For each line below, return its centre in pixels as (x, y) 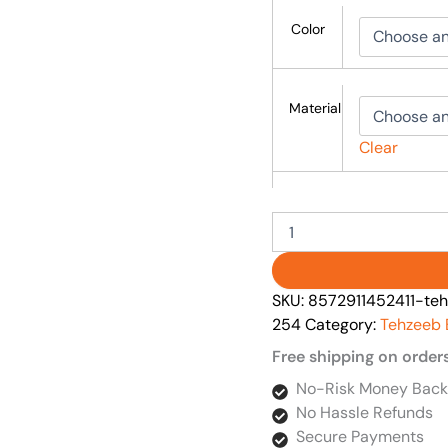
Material (315, 108)
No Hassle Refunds (364, 413)
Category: (342, 325)
